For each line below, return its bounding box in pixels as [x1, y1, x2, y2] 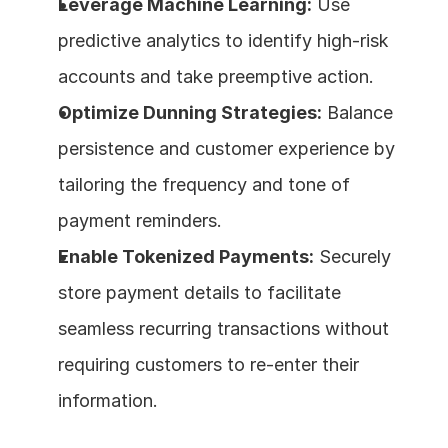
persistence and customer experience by [58, 137, 395, 159]
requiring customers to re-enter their [58, 353, 359, 375]
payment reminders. [58, 209, 222, 231]
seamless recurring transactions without [58, 317, 389, 339]
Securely [314, 245, 391, 267]
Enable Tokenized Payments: [58, 245, 314, 267]
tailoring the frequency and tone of [58, 173, 350, 195]
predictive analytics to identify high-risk [58, 29, 389, 51]
